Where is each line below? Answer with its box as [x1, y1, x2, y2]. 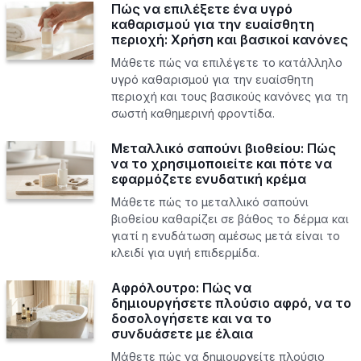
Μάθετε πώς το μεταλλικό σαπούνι [110, 194, 309, 209]
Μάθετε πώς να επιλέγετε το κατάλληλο [110, 55, 342, 69]
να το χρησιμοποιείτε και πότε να [110, 155, 332, 172]
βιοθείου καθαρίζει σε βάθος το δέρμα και [110, 211, 349, 226]
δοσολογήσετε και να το [110, 309, 272, 326]
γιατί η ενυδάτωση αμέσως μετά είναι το [110, 228, 340, 243]
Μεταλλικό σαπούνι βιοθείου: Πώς [110, 139, 336, 156]
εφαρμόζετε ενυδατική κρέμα [110, 170, 306, 187]
